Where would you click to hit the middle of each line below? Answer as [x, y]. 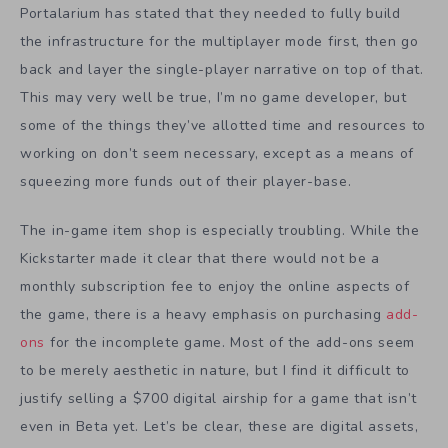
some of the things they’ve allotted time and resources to [223, 126]
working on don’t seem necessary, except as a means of [217, 154]
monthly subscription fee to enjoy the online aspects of [215, 287]
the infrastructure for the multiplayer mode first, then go [219, 42]
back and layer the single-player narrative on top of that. [222, 70]
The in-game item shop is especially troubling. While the [220, 231]
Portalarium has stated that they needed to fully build [210, 14]
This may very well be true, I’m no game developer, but [213, 98]
